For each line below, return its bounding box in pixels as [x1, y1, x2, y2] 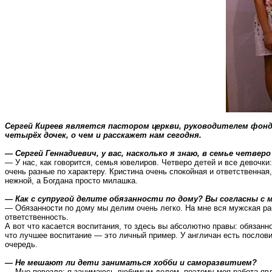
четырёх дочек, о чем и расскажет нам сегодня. [5, 131, 202, 140]
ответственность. [5, 212, 69, 222]
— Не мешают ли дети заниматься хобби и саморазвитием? [5, 258, 257, 267]
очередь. [5, 240, 38, 249]
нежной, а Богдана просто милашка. [5, 176, 138, 185]
